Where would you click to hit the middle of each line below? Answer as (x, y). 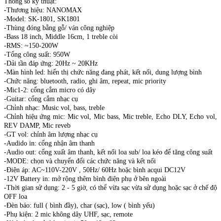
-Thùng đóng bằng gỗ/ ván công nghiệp (59, 28)
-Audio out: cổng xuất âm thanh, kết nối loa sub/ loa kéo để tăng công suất (108, 152)
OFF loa (16, 196)
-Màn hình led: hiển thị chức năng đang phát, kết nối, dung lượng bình (103, 72)
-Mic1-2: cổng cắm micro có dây (50, 90)
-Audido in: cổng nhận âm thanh (49, 143)
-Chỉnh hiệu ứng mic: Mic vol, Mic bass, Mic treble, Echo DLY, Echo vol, (110, 116)
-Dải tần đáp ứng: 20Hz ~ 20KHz (51, 63)
